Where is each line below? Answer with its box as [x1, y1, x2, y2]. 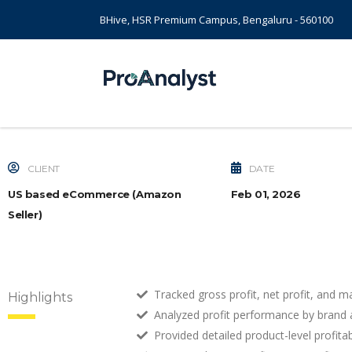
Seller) [8, 208, 42, 221]
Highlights [8, 290, 72, 305]
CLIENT [25, 163, 60, 174]
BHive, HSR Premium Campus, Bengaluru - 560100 [100, 13, 333, 27]
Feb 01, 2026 [230, 188, 301, 200]
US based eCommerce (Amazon [8, 188, 181, 200]
